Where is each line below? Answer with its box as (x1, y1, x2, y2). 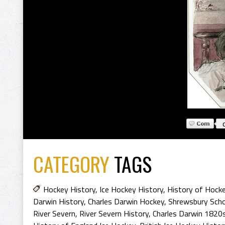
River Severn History (79, 207, 149, 219)
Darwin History (33, 195, 84, 207)
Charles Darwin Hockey (88, 195, 164, 207)
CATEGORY (33, 149, 109, 178)
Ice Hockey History (99, 183, 163, 195)
